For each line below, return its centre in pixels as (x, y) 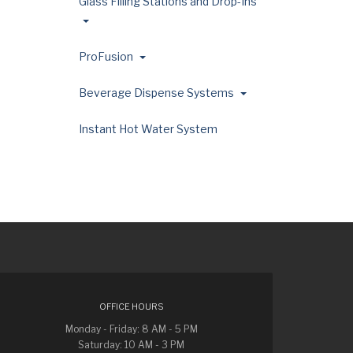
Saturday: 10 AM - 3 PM (132, 345)
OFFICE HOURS (131, 307)
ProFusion (107, 56)
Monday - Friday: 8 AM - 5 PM (131, 329)
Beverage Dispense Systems (158, 93)
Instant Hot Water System (148, 129)
